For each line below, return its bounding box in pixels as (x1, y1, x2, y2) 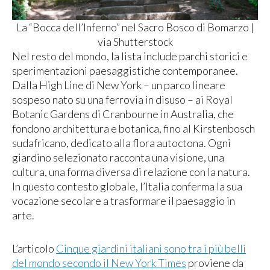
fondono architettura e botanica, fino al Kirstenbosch (12, 121, 255, 135)
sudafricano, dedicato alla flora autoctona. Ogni (12, 136, 231, 149)
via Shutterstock (97, 34, 173, 48)
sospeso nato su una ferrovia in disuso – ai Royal (12, 92, 233, 106)
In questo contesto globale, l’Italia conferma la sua (12, 179, 242, 193)
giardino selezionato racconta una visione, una (12, 150, 224, 164)
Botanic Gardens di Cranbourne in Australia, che (12, 107, 234, 121)
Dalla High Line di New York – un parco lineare (12, 78, 225, 92)
